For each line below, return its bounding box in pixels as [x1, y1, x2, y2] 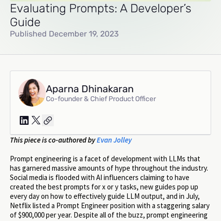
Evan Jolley [97, 135, 132, 145]
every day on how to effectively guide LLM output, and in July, [10, 191, 200, 201]
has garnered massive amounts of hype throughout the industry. [10, 163, 208, 173]
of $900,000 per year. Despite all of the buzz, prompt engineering [10, 210, 208, 220]
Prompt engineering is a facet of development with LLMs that [10, 154, 200, 164]
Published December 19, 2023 [10, 29, 119, 39]
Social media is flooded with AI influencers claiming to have [10, 173, 189, 183]
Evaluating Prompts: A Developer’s [10, 1, 191, 16]
